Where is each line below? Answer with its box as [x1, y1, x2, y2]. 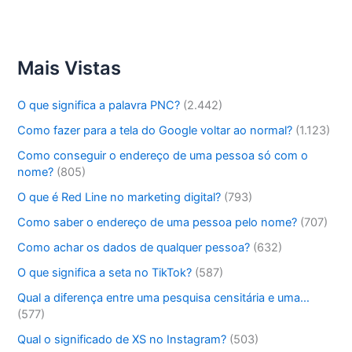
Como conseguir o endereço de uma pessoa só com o [17, 148, 309, 163]
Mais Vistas [17, 56, 122, 79]
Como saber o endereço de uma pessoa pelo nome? [17, 215, 298, 230]
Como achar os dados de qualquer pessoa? [17, 240, 251, 255]
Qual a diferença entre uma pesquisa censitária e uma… [17, 290, 310, 305]
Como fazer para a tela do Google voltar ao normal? [17, 123, 293, 138]
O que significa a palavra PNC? [17, 98, 181, 113]
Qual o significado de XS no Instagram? [17, 332, 227, 346]
